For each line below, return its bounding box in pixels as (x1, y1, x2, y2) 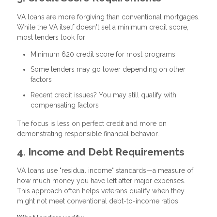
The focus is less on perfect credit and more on (17, 119, 167, 127)
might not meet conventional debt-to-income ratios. (17, 197, 180, 205)
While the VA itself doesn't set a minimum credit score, (17, 23, 188, 31)
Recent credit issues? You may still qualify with (31, 91, 176, 99)
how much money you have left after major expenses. (17, 177, 186, 185)
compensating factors (31, 101, 99, 109)
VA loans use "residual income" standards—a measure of (17, 167, 193, 175)
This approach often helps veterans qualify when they (17, 187, 185, 195)
